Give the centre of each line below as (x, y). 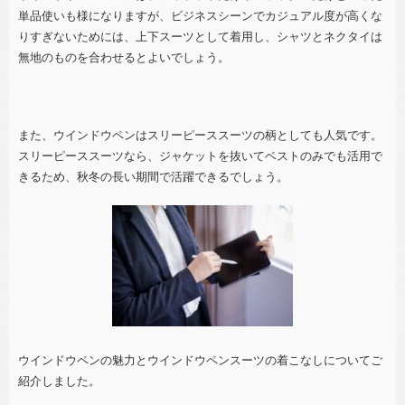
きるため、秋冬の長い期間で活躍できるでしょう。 (153, 176)
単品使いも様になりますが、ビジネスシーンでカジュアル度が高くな (200, 15)
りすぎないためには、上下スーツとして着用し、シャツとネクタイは (200, 36)
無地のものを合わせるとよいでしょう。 (124, 57)
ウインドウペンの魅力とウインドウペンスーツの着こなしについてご (200, 360)
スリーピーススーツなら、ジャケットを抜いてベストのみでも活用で (200, 155)
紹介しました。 (59, 381)
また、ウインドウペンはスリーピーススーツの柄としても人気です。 (200, 135)
